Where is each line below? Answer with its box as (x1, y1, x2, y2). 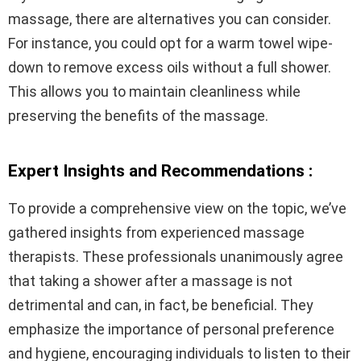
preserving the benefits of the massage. (8, 106, 268, 124)
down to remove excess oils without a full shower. (8, 58, 331, 76)
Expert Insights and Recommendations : (8, 160, 313, 180)
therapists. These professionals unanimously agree (8, 247, 343, 265)
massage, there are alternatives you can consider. (8, 10, 331, 27)
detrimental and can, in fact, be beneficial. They (8, 296, 313, 313)
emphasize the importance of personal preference (8, 320, 334, 338)
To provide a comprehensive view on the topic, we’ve (8, 199, 346, 217)
